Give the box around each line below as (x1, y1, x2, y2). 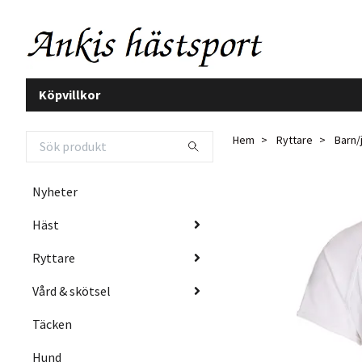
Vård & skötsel (32, 282, 111, 299)
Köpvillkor (39, 86, 100, 103)
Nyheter (32, 183, 78, 200)
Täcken (32, 315, 72, 332)
